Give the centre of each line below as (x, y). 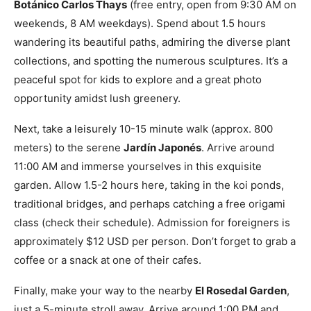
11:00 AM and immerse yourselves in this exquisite (138, 167)
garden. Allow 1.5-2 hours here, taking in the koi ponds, (149, 185)
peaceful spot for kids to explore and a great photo (138, 80)
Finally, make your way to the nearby (104, 291)
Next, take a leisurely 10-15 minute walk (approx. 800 (143, 129)
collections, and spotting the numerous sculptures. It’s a (151, 61)
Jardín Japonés (162, 148)
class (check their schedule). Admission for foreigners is (152, 223)
